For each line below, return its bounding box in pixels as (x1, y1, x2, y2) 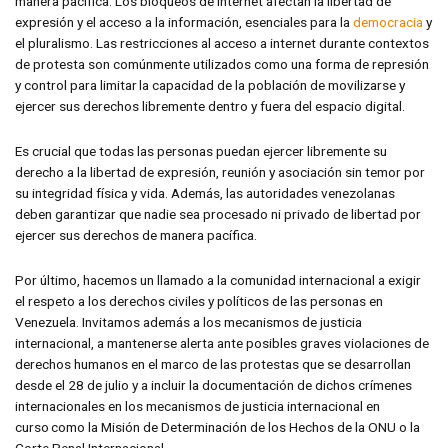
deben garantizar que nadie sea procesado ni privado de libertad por (15, 206, 421, 223)
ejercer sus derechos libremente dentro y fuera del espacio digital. (15, 98, 405, 115)
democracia (353, 14, 423, 31)
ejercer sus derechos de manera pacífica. (15, 227, 259, 244)
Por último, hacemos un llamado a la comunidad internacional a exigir (15, 272, 421, 289)
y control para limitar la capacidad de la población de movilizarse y (15, 77, 405, 94)
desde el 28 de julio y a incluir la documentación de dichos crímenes (15, 377, 412, 394)
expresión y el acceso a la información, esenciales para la (15, 14, 353, 31)
